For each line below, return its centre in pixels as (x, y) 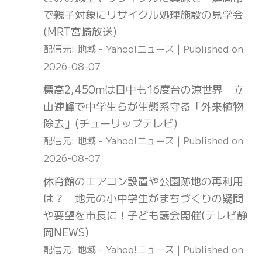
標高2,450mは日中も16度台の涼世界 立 (144, 89)
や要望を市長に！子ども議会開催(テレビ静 (145, 215)
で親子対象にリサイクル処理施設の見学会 (143, 14)
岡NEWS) (66, 232)
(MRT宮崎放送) (80, 31)
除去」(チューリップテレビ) (111, 123)
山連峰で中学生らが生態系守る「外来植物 (143, 106)
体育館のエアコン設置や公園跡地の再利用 (143, 181)
